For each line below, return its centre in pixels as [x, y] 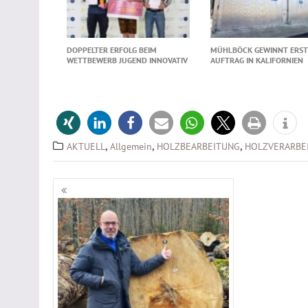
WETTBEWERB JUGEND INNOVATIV [127, 60]
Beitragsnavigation [151, 189]
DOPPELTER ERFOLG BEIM [112, 49]
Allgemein [131, 146]
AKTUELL [86, 146]
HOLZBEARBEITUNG [198, 146]
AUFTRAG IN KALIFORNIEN [256, 60]
